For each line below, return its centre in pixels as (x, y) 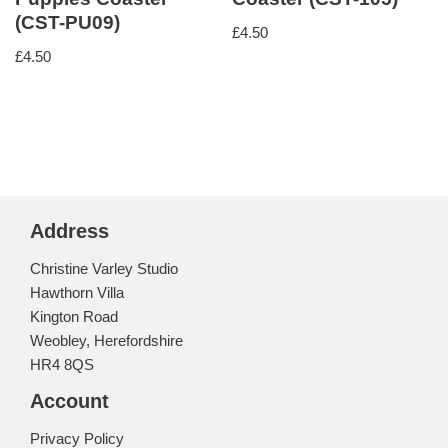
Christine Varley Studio (104, 269)
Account (69, 401)
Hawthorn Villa (77, 293)
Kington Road (74, 317)
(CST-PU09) (67, 23)
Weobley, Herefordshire (106, 341)
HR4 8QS (62, 365)
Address (69, 231)
